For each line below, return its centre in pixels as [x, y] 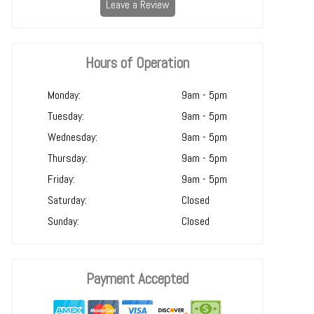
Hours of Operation [137, 63]
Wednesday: [73, 137]
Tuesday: [66, 116]
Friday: [61, 179]
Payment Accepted [137, 279]
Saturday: [67, 200]
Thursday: [68, 158]
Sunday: [63, 221]
